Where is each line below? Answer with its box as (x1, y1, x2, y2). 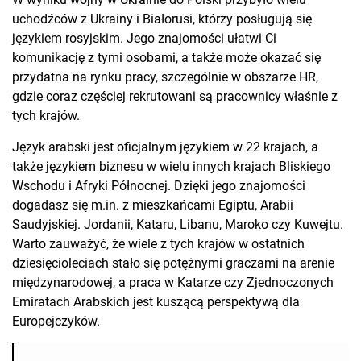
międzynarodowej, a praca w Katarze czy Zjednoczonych (12, 275, 334, 291)
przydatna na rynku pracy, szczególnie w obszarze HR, (12, 69, 318, 85)
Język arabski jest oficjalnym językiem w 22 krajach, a (12, 139, 318, 156)
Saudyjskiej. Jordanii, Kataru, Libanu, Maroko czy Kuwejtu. (12, 217, 343, 233)
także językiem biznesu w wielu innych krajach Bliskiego (12, 159, 330, 175)
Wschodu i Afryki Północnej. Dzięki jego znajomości (12, 178, 305, 194)
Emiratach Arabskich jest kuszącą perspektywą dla (12, 294, 300, 310)
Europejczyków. (12, 313, 100, 330)
